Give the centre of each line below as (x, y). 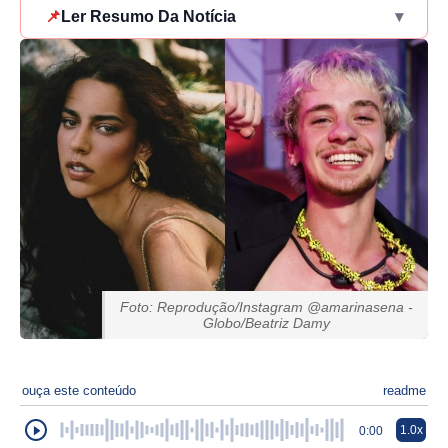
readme (404, 391)
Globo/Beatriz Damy (266, 323)
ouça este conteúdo (79, 391)
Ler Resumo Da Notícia (148, 16)
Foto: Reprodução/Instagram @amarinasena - (266, 307)
